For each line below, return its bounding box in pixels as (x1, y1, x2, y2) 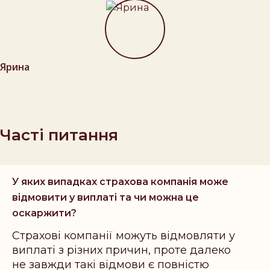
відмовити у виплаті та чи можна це (12, 192, 199, 204)
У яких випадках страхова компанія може (12, 176, 228, 188)
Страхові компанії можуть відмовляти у (12, 229, 235, 243)
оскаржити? (12, 207, 77, 219)
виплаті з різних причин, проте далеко (12, 243, 231, 257)
